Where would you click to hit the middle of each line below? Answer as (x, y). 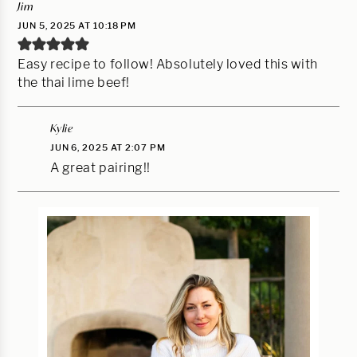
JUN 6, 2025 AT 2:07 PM (108, 147)
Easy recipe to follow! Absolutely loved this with (168, 64)
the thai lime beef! (74, 82)
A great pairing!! (100, 167)
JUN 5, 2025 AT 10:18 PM (77, 25)
